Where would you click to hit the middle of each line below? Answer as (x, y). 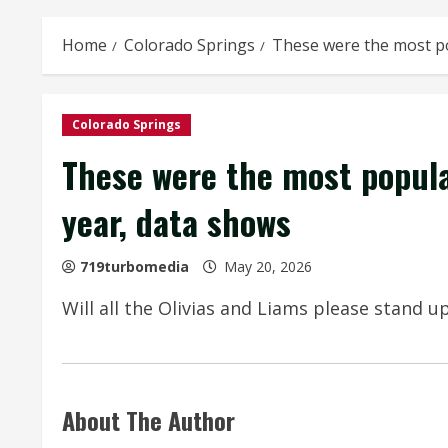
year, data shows (176, 221)
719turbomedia (134, 266)
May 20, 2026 (268, 266)
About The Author (148, 420)
